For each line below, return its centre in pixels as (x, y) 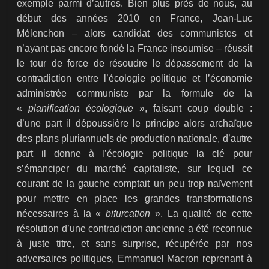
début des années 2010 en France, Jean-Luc (134, 19)
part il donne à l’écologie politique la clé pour (134, 154)
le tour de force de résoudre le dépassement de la (134, 64)
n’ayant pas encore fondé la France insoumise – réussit (134, 49)
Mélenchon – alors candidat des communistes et (134, 34)
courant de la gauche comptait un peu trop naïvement (134, 184)
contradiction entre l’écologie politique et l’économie (134, 79)
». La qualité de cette (201, 214)
